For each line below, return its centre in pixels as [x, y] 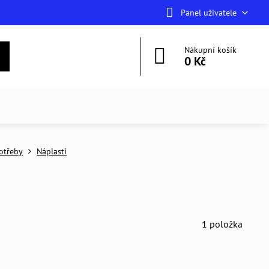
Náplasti [52, 151]
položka [226, 224]
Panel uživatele [208, 12]
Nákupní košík [211, 50]
